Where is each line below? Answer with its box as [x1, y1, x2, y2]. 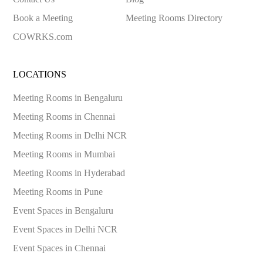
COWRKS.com [13, 31, 73, 42]
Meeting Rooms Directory [126, 12, 222, 23]
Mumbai [84, 149, 116, 159]
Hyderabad [84, 167, 126, 178]
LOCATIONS [13, 69, 67, 79]
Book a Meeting [13, 12, 73, 23]
